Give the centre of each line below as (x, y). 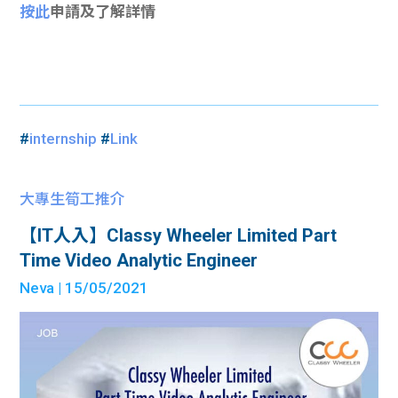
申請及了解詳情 (103, 12)
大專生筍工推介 (73, 199)
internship (64, 139)
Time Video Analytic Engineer (139, 261)
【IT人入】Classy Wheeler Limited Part (179, 236)
